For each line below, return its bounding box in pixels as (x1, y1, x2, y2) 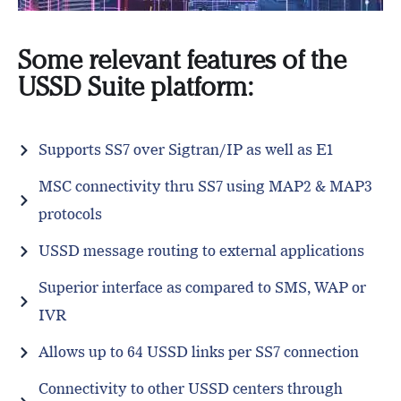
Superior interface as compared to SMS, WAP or (38, 277, 366, 298)
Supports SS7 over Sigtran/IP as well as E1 (38, 140, 333, 160)
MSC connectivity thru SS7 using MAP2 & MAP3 (38, 176, 372, 197)
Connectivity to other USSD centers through (38, 379, 343, 399)
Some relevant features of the (18, 44, 346, 76)
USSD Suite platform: (18, 71, 253, 103)
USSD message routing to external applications (38, 241, 364, 261)
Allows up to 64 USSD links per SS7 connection (38, 342, 359, 363)
